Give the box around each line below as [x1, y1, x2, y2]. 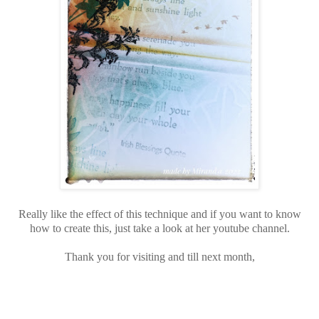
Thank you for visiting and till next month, [64, 251, 255, 263]
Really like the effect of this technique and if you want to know [18, 208, 301, 221]
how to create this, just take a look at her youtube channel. [29, 222, 290, 235]
